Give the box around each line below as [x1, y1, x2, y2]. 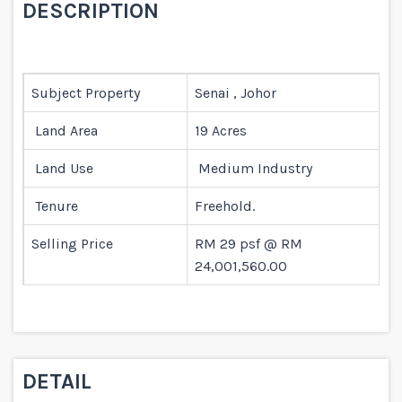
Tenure [31, 197, 78, 214]
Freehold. [195, 197, 255, 214]
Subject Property [31, 83, 140, 101]
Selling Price [31, 234, 113, 252]
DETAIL [22, 369, 92, 394]
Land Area [31, 121, 98, 139]
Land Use [31, 159, 93, 177]
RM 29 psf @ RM [195, 234, 302, 252]
